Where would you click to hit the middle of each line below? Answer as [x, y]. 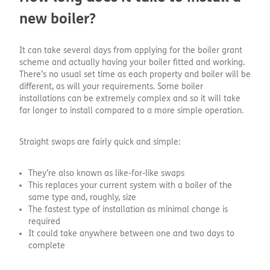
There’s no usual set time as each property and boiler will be [135, 74]
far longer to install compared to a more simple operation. [131, 110]
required [44, 221]
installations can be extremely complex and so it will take [130, 98]
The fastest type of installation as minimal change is [128, 209]
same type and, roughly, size [82, 197]
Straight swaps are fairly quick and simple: [100, 142]
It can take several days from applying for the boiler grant [131, 50]
